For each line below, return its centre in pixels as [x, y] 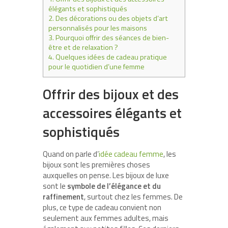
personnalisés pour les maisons [98, 28]
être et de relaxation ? [83, 47]
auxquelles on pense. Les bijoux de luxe [106, 175]
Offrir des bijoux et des [111, 94]
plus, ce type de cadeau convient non [102, 207]
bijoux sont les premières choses [96, 164]
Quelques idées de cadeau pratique [110, 57]
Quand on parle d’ [71, 154]
